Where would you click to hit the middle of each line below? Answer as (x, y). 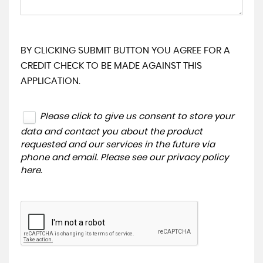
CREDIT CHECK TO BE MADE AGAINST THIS (111, 66)
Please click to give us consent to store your (137, 117)
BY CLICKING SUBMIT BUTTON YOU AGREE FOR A (125, 50)
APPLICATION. (50, 81)
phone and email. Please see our (94, 157)
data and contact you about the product (112, 131)
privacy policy (198, 157)
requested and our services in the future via (118, 144)
